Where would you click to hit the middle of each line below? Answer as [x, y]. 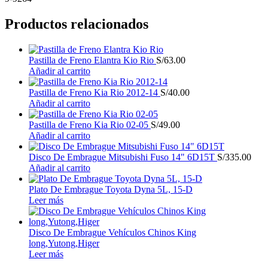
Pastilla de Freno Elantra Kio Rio [92, 60]
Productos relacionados [77, 24]
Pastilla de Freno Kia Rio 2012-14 [95, 92]
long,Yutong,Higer [64, 243]
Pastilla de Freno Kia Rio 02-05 [90, 124]
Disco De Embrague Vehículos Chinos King [112, 232]
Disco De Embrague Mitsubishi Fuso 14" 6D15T [123, 157]
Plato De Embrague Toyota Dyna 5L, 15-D [111, 189]
